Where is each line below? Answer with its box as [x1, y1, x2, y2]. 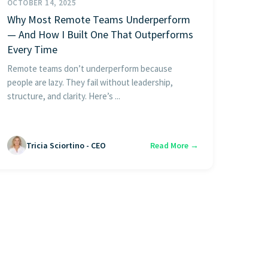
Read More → [150, 139, 199, 151]
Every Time [7, 42, 57, 57]
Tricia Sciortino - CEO [26, 139, 106, 151]
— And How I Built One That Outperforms [7, 28, 193, 42]
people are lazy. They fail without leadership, [7, 77, 173, 89]
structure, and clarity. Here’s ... [7, 90, 120, 102]
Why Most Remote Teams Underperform [7, 13, 190, 27]
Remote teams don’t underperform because [7, 63, 172, 75]
